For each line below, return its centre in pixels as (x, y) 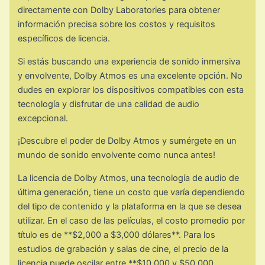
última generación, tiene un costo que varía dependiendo (132, 193)
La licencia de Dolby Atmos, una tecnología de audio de (129, 178)
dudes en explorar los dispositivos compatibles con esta (131, 90)
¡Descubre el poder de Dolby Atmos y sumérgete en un (127, 141)
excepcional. (43, 118)
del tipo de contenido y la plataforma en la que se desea (130, 207)
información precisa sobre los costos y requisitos (117, 25)
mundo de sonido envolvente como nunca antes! (117, 155)
